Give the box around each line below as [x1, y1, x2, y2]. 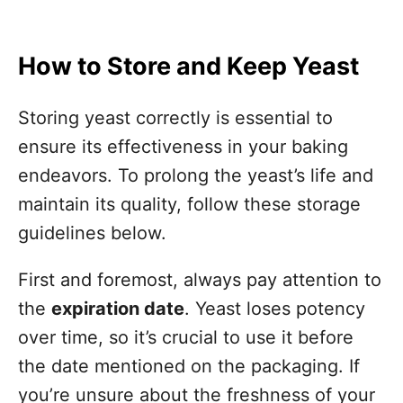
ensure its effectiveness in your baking [18, 136, 348, 157]
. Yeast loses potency [184, 298, 365, 319]
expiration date [51, 298, 184, 319]
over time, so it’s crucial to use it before [18, 327, 354, 348]
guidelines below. [18, 222, 166, 244]
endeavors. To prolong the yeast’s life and [18, 165, 373, 186]
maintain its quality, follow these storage [18, 193, 361, 215]
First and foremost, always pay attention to [18, 269, 381, 291]
